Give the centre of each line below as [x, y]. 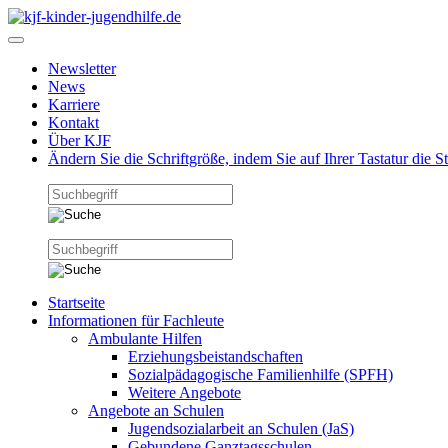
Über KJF [79, 140]
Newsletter [82, 68]
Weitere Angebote [184, 392]
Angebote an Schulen [156, 410]
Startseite [76, 302]
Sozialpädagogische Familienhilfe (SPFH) [260, 374]
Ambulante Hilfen [145, 338]
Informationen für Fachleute [136, 320]
